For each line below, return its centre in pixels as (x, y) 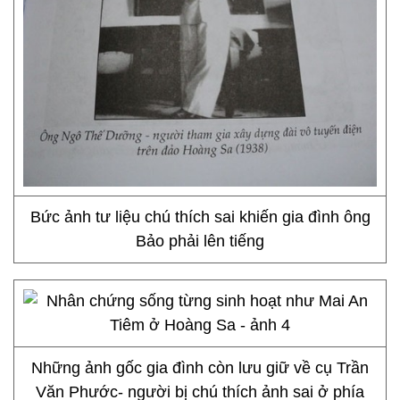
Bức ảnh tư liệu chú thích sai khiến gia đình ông (200, 217)
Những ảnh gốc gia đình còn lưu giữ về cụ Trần (200, 368)
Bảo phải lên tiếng (200, 241)
